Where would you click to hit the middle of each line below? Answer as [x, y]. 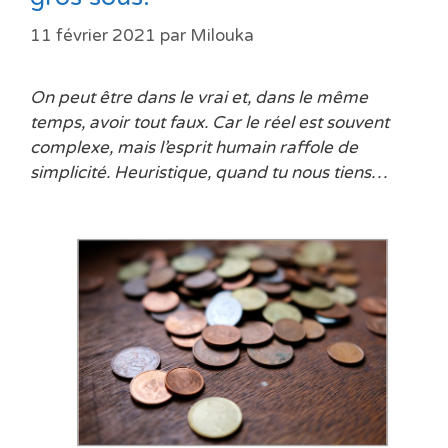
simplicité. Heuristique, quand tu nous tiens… [208, 172]
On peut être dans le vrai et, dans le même [199, 97]
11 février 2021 [93, 35]
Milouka [222, 35]
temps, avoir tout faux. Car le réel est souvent [209, 122]
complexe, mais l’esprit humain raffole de [194, 147]
